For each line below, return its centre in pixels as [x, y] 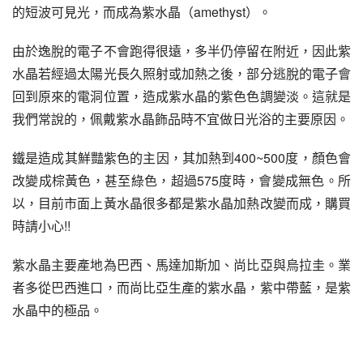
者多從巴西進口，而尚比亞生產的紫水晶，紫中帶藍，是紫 [181, 287]
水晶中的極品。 [58, 310]
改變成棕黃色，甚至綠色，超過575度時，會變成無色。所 [181, 180]
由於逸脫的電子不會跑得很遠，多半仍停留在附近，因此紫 [181, 51]
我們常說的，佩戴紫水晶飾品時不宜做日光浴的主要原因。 [181, 119]
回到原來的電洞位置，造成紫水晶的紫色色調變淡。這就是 [181, 96]
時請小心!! [41, 226]
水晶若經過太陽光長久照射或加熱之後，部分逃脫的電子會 [181, 73]
